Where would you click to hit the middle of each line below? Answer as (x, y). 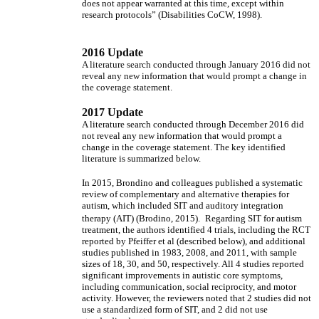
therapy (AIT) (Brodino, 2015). (142, 218)
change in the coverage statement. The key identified (184, 147)
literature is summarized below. (141, 158)
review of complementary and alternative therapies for (185, 194)
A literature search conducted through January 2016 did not (196, 64)
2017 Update (113, 112)
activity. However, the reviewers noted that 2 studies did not (197, 298)
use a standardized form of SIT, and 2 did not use (175, 309)
